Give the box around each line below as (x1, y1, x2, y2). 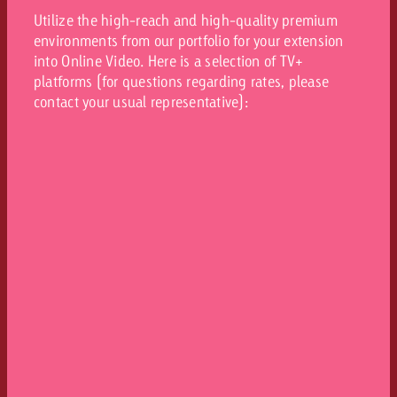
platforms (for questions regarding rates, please (33, 72, 330, 91)
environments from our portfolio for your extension (33, 31, 344, 51)
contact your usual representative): (33, 92, 248, 112)
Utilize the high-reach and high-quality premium (33, 11, 338, 30)
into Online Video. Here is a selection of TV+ (33, 51, 304, 71)
